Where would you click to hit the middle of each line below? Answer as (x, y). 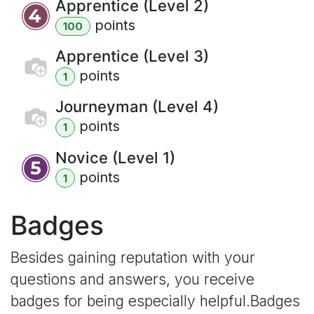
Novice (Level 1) (115, 157)
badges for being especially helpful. (130, 301)
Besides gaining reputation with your (133, 257)
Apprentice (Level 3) (132, 56)
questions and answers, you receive (132, 279)
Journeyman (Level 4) (137, 107)
